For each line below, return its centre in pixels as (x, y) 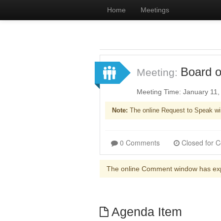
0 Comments (140, 143)
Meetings (155, 10)
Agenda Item (145, 212)
